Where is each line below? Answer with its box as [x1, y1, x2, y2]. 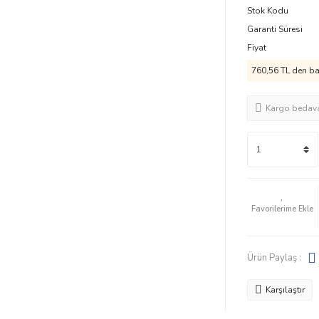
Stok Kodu [246, 5, 288, 16]
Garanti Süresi [246, 23, 303, 35]
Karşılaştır [265, 284, 305, 296]
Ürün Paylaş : [246, 251, 301, 264]
